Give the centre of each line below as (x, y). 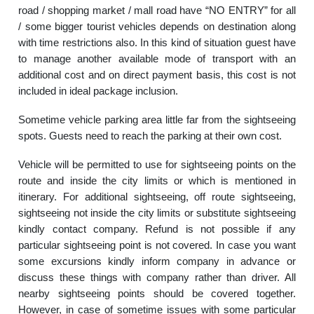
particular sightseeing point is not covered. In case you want (157, 245)
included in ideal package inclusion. (98, 91)
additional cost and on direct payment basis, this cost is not (157, 75)
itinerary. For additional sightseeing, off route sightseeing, (157, 197)
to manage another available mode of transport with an (157, 59)
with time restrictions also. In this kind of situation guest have (157, 42)
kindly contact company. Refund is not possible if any (157, 229)
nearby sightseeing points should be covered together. (157, 293)
